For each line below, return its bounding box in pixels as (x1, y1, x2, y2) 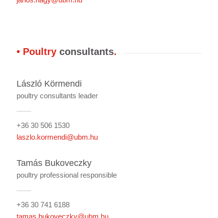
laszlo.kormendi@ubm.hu (16, 132, 98, 141)
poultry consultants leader (16, 91, 98, 100)
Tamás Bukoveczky (16, 158, 91, 168)
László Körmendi (16, 79, 82, 89)
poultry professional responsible (16, 170, 117, 179)
